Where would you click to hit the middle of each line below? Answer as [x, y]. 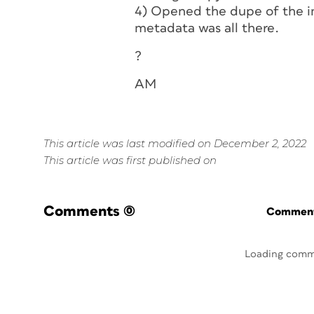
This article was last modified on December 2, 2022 [175, 143]
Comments [82, 211]
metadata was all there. [207, 28]
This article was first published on [130, 160]
